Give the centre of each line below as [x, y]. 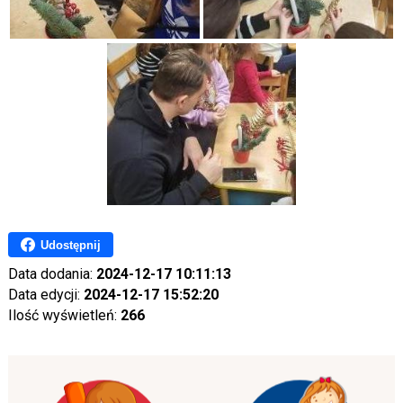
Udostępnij [70, 245]
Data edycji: [45, 295]
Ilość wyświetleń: [64, 315]
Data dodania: [52, 274]
